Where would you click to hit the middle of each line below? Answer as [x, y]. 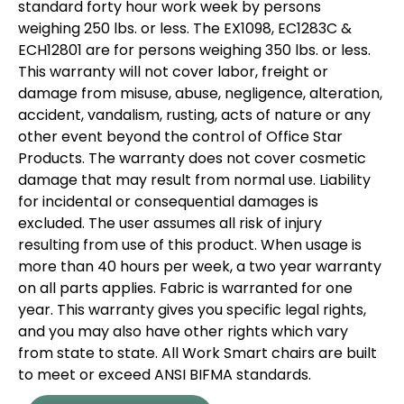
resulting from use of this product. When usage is [190, 244]
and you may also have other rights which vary [183, 331]
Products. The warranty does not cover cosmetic [192, 158]
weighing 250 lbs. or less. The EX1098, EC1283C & [185, 28]
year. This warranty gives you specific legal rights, [192, 309]
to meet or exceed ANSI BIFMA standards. [165, 374]
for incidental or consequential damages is [168, 201]
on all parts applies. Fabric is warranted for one [185, 288]
